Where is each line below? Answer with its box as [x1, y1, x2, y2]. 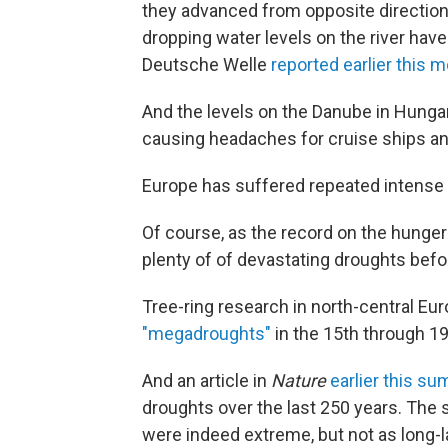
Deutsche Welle [142, 54, 267, 76]
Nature [271, 370, 330, 392]
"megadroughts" [142, 323, 271, 345]
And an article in [142, 370, 271, 392]
